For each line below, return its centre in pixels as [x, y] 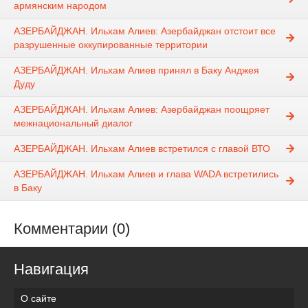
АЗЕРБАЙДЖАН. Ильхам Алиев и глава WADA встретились [146, 174]
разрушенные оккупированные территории [111, 45]
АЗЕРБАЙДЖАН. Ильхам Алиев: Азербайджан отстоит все [145, 31]
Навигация [51, 269]
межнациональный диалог [73, 123]
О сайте [38, 298]
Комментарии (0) [72, 229]
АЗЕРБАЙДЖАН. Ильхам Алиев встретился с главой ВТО [142, 149]
